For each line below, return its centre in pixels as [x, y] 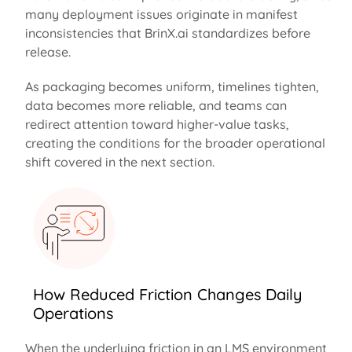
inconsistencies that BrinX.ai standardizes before [167, 33]
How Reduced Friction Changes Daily [167, 294]
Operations [73, 313]
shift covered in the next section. [119, 161]
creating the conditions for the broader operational [175, 143]
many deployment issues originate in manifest [161, 14]
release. [49, 51]
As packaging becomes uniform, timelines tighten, [172, 86]
